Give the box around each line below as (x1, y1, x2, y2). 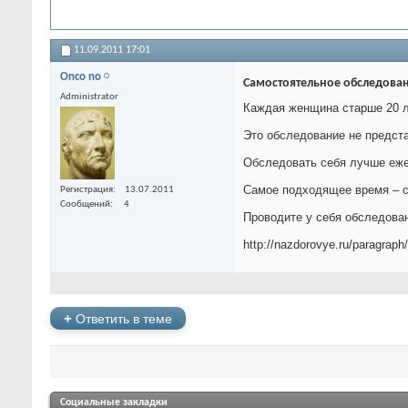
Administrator (60, 92, 118, 103)
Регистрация (60, 184, 113, 195)
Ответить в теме (72, 311, 172, 326)
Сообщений (60, 199, 110, 209)
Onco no (60, 71, 101, 84)
